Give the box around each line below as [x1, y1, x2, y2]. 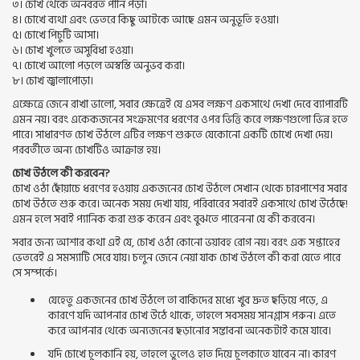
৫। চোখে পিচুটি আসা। [12, 26, 99, 44]
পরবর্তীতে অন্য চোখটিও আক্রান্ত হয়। [12, 141, 161, 159]
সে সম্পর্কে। [12, 264, 57, 282]
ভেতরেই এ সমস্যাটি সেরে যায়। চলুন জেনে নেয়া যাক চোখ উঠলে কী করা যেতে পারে [12, 248, 341, 267]
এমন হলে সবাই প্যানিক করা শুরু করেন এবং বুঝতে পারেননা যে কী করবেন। [12, 210, 315, 228]
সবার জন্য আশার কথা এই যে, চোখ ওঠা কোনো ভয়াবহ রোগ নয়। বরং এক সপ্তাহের [12, 233, 340, 252]
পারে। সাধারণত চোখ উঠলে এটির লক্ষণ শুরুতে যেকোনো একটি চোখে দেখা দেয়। [12, 125, 333, 144]
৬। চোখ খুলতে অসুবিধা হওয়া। [12, 41, 133, 59]
